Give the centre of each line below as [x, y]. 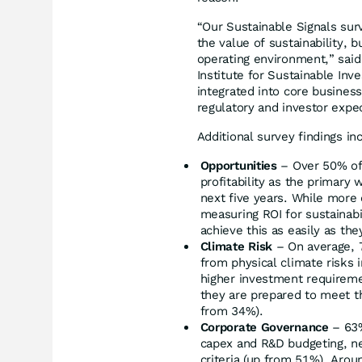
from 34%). [232, 311]
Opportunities [238, 165]
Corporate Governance [264, 327]
